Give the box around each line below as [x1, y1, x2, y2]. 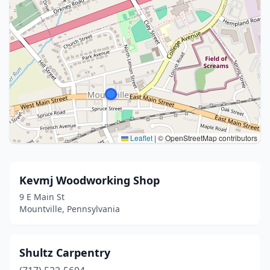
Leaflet [128, 133, 152, 143]
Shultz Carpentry [19, 245, 110, 260]
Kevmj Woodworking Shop [19, 173, 160, 187]
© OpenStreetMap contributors [156, 133, 257, 143]
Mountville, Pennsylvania [19, 203, 120, 215]
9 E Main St [19, 191, 64, 202]
